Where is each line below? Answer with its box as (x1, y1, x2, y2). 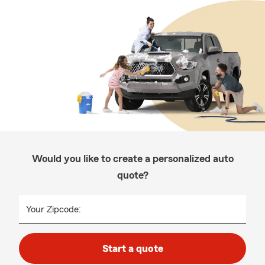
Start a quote (102, 243, 163, 254)
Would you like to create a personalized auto (31, 153, 234, 164)
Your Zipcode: (26, 205, 81, 214)
